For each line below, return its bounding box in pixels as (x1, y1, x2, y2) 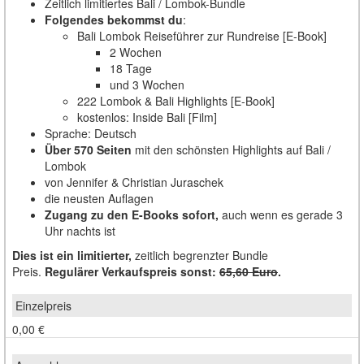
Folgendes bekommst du (45, 11, 183, 28)
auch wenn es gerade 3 (222, 206, 343, 223)
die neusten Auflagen (45, 189, 154, 206)
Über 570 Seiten (45, 141, 132, 158)
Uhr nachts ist (45, 222, 115, 239)
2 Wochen (110, 43, 162, 60)
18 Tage (110, 59, 152, 76)
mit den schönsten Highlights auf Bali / (132, 141, 331, 158)
